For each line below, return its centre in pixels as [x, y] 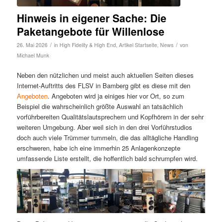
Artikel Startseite [138, 45]
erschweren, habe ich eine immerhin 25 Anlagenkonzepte [98, 148]
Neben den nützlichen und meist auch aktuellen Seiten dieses [105, 75]
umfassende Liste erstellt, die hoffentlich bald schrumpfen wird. [107, 158]
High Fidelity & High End [87, 45]
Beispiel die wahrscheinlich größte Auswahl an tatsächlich [100, 106]
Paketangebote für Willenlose [90, 31]
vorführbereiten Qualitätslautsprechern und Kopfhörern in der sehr [110, 116]
